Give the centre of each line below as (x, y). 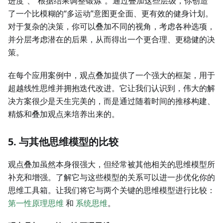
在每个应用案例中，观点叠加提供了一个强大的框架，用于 (111, 75)
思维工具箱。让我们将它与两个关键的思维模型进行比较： (111, 190)
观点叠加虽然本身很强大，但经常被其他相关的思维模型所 (111, 165)
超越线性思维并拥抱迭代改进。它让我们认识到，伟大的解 (111, 88)
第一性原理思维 (36, 203)
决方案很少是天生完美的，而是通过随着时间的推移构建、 (111, 101)
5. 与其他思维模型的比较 (63, 142)
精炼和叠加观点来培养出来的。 (64, 114)
